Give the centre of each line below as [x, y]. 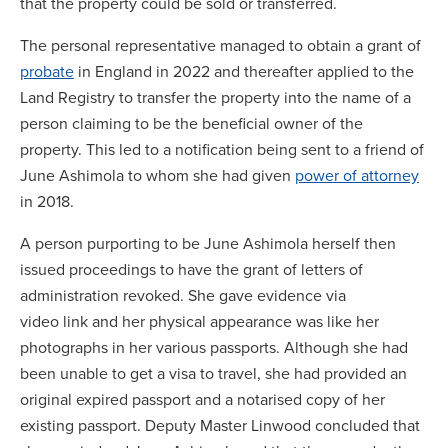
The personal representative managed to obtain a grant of [220, 45]
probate [47, 71]
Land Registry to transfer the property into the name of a [215, 97]
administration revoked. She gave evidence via [183, 295]
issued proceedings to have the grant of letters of [191, 269]
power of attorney [357, 175]
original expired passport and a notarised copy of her [202, 399]
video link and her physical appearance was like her [199, 321]
